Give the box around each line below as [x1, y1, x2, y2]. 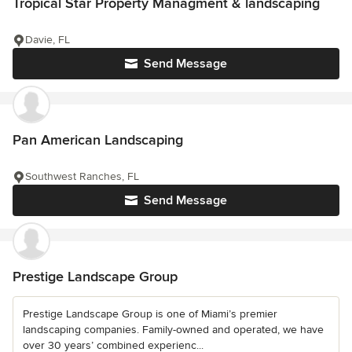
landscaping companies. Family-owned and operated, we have [23, 322, 324, 336]
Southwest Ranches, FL [25, 169, 139, 183]
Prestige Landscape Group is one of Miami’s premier [23, 306, 277, 321]
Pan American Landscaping [13, 130, 183, 148]
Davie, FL [25, 32, 70, 46]
